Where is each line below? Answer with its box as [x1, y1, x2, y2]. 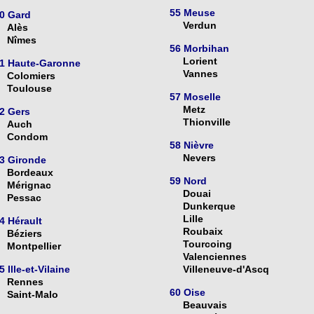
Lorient [183, 55, 217, 67]
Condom [6, 131, 48, 143]
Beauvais [183, 299, 227, 311]
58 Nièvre [170, 139, 214, 151]
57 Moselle [170, 91, 221, 103]
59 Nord [170, 175, 207, 187]
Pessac [6, 192, 41, 204]
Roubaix [183, 226, 223, 238]
